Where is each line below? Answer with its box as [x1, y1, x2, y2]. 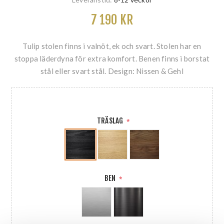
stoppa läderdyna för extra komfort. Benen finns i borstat [14, 53, 210, 63]
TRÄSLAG [97, 115, 125, 125]
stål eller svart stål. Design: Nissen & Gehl [40, 66, 183, 75]
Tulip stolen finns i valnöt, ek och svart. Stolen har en [22, 41, 201, 50]
